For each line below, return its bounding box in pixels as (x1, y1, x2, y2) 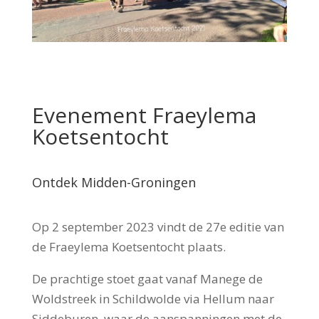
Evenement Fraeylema (31, 100, 256, 130)
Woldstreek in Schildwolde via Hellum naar (31, 291, 274, 308)
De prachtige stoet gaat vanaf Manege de (31, 271, 263, 288)
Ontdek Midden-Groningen (31, 174, 196, 192)
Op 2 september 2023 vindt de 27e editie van (31, 219, 284, 236)
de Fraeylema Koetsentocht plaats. (31, 239, 226, 256)
